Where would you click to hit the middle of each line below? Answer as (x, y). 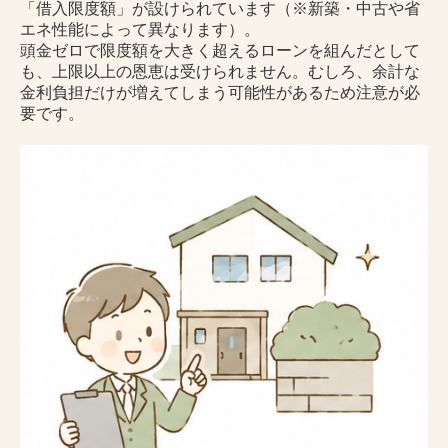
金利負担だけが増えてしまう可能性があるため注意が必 (220, 93)
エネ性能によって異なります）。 (140, 30)
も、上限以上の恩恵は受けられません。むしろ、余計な (220, 72)
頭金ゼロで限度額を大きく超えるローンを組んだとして (220, 51)
